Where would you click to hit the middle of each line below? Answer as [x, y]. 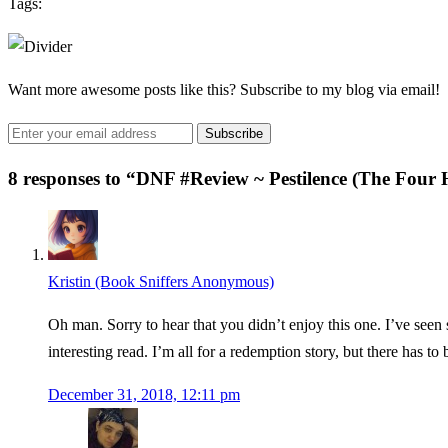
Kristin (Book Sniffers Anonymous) [161, 282]
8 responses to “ [72, 178]
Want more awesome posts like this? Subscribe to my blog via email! [224, 89]
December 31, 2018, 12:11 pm [144, 395]
